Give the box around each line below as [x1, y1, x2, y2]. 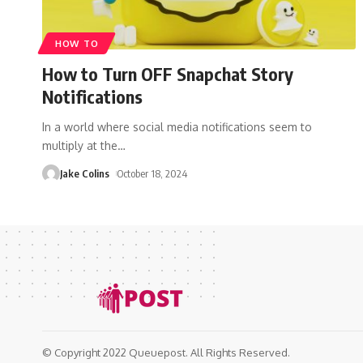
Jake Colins [60, 166, 109, 180]
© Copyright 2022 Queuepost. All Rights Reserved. [42, 345, 290, 359]
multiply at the [42, 138, 117, 152]
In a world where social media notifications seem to [42, 119, 312, 134]
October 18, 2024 [116, 166, 187, 180]
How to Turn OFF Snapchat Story [42, 62, 293, 85]
